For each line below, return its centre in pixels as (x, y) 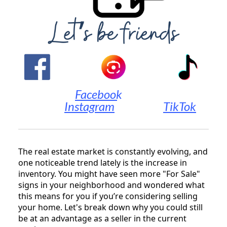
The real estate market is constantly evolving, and (113, 151)
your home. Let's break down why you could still (110, 207)
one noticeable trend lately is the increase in (103, 162)
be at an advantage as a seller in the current (102, 218)
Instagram (89, 106)
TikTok (180, 106)
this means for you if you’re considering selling (108, 196)
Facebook (99, 94)
